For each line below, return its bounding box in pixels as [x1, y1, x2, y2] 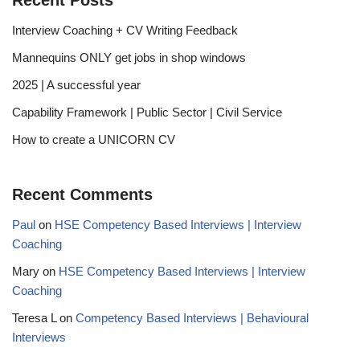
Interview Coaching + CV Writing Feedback [12, 23, 238, 38]
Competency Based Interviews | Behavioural [76, 311, 309, 325]
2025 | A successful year [12, 78, 141, 92]
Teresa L [12, 311, 56, 325]
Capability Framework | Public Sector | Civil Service [12, 105, 282, 120]
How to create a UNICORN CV [12, 133, 175, 147]
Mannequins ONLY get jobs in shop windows [12, 51, 246, 65]
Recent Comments [12, 186, 153, 204]
